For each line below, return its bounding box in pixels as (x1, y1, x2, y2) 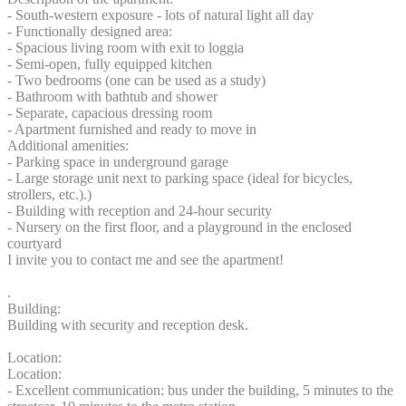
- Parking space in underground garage (7, 154, 228, 170)
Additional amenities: (7, 138, 129, 154)
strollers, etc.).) (7, 187, 92, 203)
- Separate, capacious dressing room (7, 105, 212, 121)
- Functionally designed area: (7, 24, 172, 40)
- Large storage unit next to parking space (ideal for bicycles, (7, 170, 353, 187)
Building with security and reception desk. (7, 317, 248, 333)
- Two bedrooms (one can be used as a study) (7, 72, 266, 89)
